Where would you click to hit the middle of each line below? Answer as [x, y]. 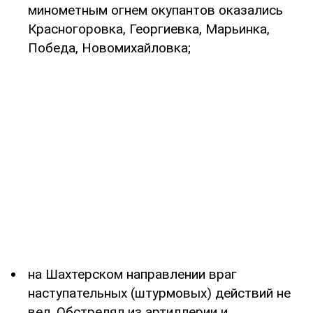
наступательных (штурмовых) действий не [159, 293]
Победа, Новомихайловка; [109, 48]
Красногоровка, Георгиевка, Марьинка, [149, 29]
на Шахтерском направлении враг [132, 274]
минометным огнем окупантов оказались [155, 10]
